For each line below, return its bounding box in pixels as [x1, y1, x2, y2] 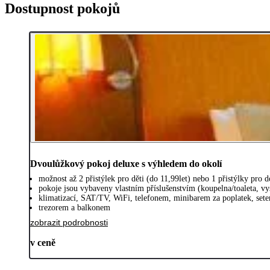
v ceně [30, 237, 55, 248]
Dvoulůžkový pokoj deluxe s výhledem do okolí [30, 159, 222, 169]
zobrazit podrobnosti [30, 218, 108, 228]
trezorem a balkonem [39, 203, 110, 213]
